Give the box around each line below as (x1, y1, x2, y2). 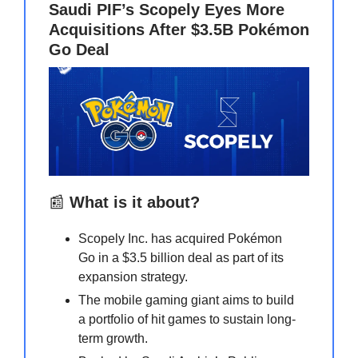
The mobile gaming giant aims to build (78, 293, 294, 308)
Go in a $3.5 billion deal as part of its (78, 251, 284, 265)
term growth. (78, 332, 148, 346)
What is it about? (70, 193, 200, 212)
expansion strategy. (78, 270, 188, 284)
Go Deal (49, 41, 109, 59)
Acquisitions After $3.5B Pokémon (49, 21, 309, 39)
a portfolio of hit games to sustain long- (78, 312, 296, 327)
